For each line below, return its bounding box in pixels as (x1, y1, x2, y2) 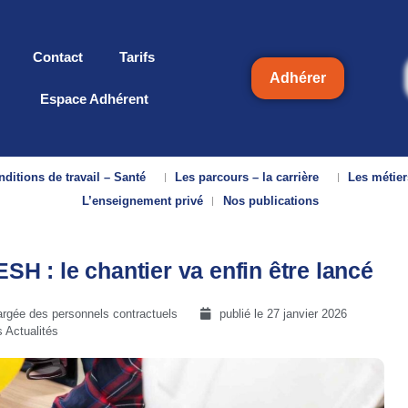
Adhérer (269, 70, 326, 86)
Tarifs (119, 49, 155, 65)
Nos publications (222, 194, 319, 208)
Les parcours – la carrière (175, 170, 320, 184)
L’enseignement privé (81, 194, 203, 208)
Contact (33, 49, 83, 65)
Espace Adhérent (39, 91, 148, 107)
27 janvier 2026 (267, 307, 347, 321)
